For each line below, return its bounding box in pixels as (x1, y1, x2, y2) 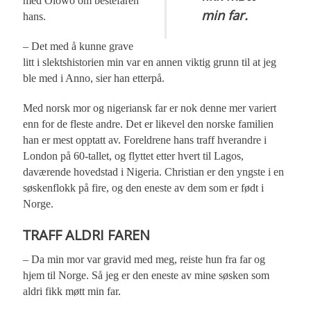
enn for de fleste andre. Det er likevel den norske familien (23, 118, 274, 131)
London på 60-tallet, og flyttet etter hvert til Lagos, (23, 150, 244, 162)
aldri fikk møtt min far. (23, 285, 121, 298)
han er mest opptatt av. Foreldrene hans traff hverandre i (23, 134, 267, 146)
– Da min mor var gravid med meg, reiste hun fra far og (23, 253, 266, 266)
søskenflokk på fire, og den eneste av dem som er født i (23, 182, 264, 194)
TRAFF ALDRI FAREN (23, 225, 151, 245)
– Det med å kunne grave (23, 40, 134, 53)
